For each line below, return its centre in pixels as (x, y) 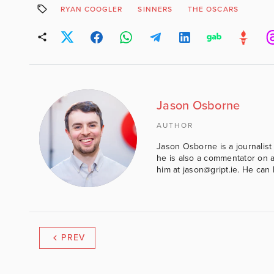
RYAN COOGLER (91, 9)
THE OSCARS (213, 9)
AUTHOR (175, 125)
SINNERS (155, 9)
